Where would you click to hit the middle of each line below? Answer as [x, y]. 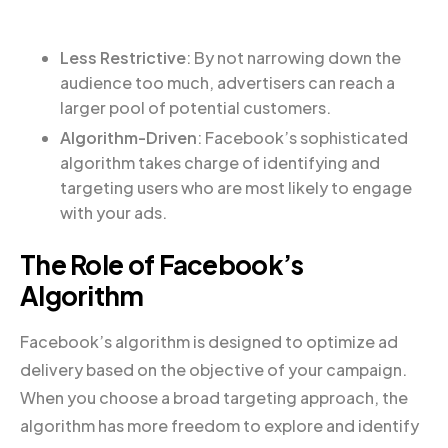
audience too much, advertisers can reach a [227, 82]
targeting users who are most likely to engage [236, 187]
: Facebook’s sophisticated [302, 137]
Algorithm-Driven [128, 137]
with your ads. [113, 212]
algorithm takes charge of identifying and [220, 162]
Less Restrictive [123, 57]
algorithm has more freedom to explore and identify [219, 426]
